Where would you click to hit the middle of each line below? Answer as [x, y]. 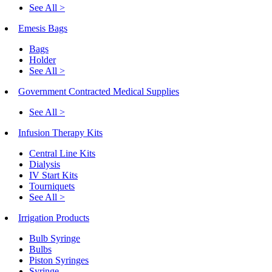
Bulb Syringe [55, 238]
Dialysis [45, 164]
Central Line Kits [62, 153]
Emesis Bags [43, 28]
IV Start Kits [53, 175]
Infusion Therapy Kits [60, 132]
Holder [42, 59]
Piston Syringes [59, 260]
